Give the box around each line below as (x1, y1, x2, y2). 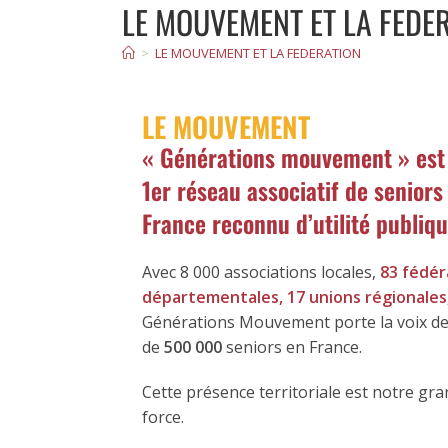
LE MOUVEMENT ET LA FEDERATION (155, 44, 361, 62)
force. (142, 406, 184, 428)
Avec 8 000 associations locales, (142, 261, 376, 283)
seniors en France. (222, 336, 362, 358)
